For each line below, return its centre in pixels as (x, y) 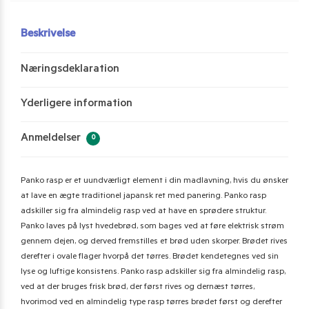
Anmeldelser (52, 139)
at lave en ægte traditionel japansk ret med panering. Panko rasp (143, 196)
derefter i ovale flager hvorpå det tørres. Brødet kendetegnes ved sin (150, 257)
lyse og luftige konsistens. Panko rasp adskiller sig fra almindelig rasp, (153, 272)
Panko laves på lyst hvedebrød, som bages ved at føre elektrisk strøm (152, 227)
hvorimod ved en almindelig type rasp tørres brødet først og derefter (151, 302)
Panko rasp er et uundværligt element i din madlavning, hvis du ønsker (154, 181)
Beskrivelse (48, 35)
